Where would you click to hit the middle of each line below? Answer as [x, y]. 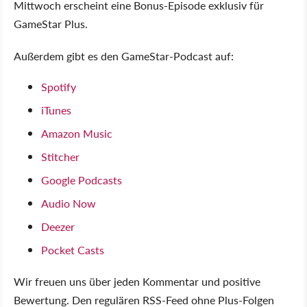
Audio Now [69, 203]
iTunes [56, 110]
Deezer [58, 226]
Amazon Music [77, 133]
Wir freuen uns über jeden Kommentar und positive [137, 281]
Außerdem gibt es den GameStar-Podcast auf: [124, 56]
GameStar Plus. [51, 23]
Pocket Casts [73, 249]
